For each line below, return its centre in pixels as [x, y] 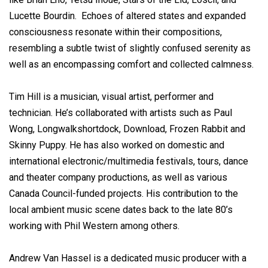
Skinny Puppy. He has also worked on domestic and [117, 145]
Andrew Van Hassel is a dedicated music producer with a [128, 258]
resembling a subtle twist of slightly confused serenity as [130, 48]
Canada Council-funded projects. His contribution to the [124, 194]
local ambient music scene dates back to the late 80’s [121, 210]
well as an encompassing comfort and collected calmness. [131, 65]
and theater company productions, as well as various [118, 178]
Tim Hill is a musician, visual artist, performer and [111, 97]
